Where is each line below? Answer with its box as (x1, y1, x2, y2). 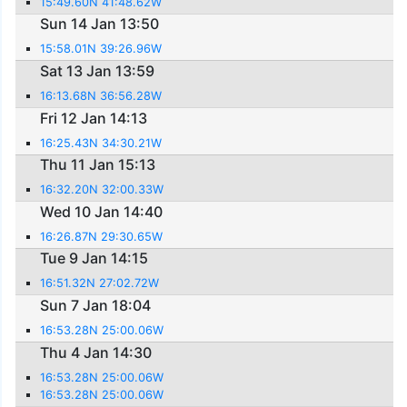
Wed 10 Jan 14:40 (40, 202, 164, 221)
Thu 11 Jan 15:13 (40, 155, 156, 174)
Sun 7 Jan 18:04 (40, 295, 152, 314)
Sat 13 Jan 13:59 (40, 61, 155, 80)
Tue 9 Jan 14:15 (40, 249, 149, 268)
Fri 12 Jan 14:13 (40, 108, 148, 127)
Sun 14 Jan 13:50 (40, 15, 160, 34)
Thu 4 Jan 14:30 (40, 342, 153, 362)
